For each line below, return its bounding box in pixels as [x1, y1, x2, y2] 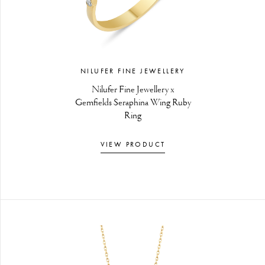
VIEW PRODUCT [100, 140, 166, 149]
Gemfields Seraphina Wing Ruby [75, 97, 191, 109]
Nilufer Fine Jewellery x [91, 84, 174, 96]
